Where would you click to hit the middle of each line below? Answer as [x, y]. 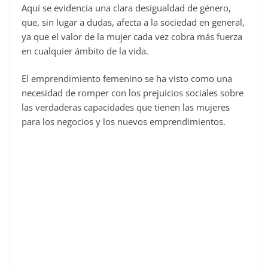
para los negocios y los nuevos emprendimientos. [124, 122]
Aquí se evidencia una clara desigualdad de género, [126, 7]
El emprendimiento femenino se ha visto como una [127, 79]
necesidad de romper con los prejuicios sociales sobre [133, 93]
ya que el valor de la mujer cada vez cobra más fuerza [132, 36]
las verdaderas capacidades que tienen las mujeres [126, 107]
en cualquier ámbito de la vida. [85, 51]
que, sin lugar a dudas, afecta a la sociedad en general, [133, 22]
